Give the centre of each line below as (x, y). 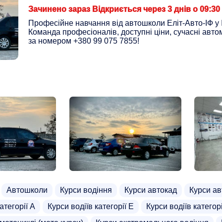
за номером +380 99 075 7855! (84, 41)
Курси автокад (151, 190)
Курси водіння (86, 190)
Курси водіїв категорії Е (91, 206)
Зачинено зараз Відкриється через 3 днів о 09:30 (124, 9)
